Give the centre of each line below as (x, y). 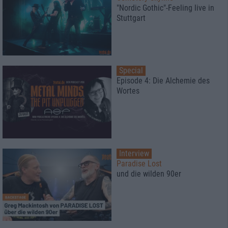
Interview (134, 153)
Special (131, 71)
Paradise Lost (139, 163)
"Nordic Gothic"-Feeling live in (165, 8)
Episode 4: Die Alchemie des (163, 81)
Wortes (128, 91)
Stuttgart (131, 18)
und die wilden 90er (149, 174)
